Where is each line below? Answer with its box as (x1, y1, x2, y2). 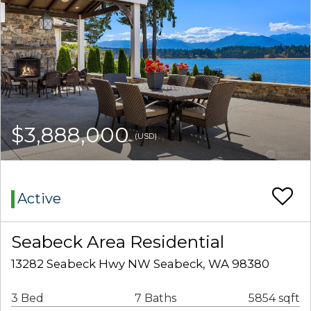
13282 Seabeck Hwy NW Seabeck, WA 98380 (11, 257, 269, 271)
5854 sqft (249, 292, 300, 305)
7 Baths (134, 292, 176, 305)
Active (17, 190, 61, 208)
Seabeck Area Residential (11, 231, 224, 253)
